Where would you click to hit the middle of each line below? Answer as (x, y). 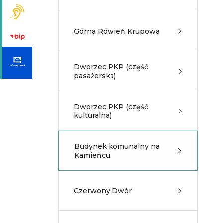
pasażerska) (95, 76)
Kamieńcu (92, 155)
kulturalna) (93, 115)
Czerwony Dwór (103, 191)
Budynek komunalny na (117, 146)
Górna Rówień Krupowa (117, 31)
